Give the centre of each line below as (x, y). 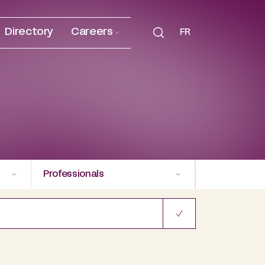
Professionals (74, 175)
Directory (29, 32)
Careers (92, 32)
